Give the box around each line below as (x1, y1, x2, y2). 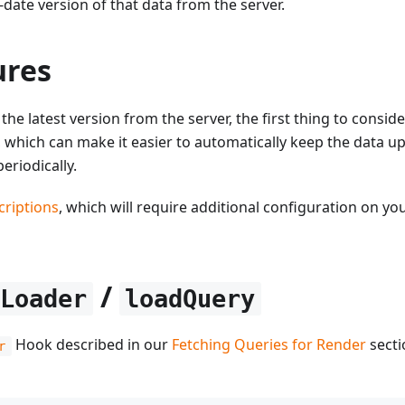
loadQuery (125, 285, 256, 314)
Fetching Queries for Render (171, 334, 366, 355)
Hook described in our (11, 334, 172, 355)
